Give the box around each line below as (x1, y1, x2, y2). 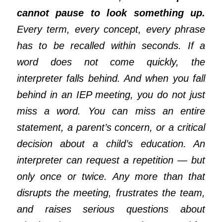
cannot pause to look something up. (16, 7, 206, 19)
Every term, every (16, 24, 104, 35)
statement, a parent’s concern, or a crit (16, 122, 191, 133)
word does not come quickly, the (16, 56, 206, 68)
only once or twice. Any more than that (16, 171, 206, 182)
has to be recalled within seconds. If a (16, 40, 206, 52)
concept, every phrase (104, 24, 206, 35)
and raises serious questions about (16, 204, 206, 215)
